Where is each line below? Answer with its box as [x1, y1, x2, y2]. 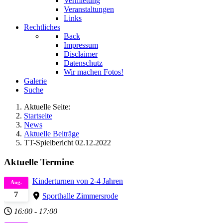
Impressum [64, 41, 98, 49]
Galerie [24, 77, 47, 85]
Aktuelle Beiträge [24, 129, 79, 138]
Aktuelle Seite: [24, 103, 74, 111]
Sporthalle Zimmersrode [42, 191, 118, 200]
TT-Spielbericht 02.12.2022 [24, 138, 111, 147]
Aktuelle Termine [4, 156, 74, 167]
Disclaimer [64, 50, 98, 58]
